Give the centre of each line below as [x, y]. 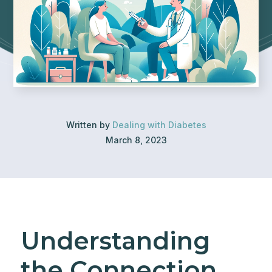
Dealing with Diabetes [159, 125]
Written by [89, 125]
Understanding [115, 241]
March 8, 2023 [136, 140]
